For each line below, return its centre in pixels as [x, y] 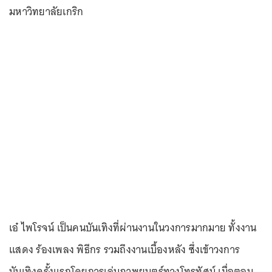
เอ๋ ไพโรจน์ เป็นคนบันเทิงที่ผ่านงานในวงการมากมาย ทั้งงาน [133, 227]
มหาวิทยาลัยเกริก [46, 11]
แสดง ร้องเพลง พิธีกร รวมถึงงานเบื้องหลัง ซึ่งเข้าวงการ [124, 249]
